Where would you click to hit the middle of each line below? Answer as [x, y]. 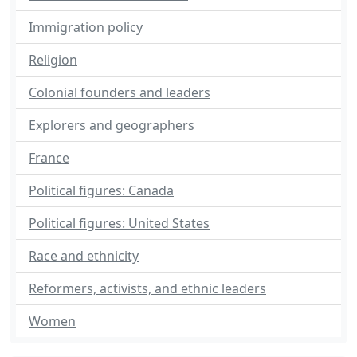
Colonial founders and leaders [120, 92]
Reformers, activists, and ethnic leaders [147, 288]
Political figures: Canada [101, 190]
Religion [53, 60]
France [49, 158]
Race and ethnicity [84, 256]
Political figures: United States [119, 223]
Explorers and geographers [112, 125]
